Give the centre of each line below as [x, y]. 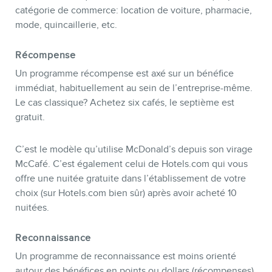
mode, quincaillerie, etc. [66, 25]
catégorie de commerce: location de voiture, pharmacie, [134, 11]
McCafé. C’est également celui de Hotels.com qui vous [131, 164]
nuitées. [32, 207]
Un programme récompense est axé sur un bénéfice [124, 74]
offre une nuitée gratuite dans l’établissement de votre [131, 178]
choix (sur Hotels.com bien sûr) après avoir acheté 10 [126, 193]
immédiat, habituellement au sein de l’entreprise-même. [134, 88]
